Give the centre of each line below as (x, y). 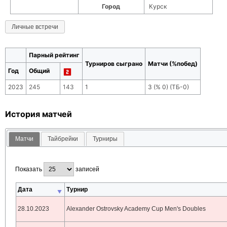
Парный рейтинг (54, 55)
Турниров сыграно (114, 63)
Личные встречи (35, 27)
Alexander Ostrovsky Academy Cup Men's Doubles (136, 209)
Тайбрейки (63, 139)
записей (87, 169)
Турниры (105, 139)
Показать (30, 169)
